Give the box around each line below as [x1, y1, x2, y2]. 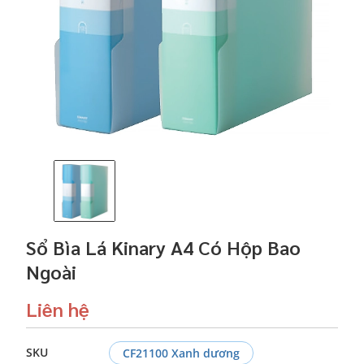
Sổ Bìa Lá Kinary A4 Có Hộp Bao [26, 233, 301, 260]
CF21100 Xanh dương [123, 344, 240, 361]
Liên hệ [26, 295, 89, 322]
